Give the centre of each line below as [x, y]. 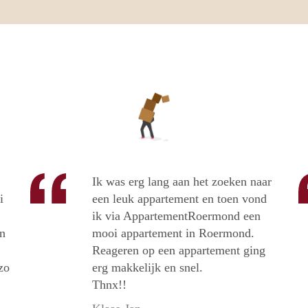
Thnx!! [109, 285]
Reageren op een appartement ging [179, 251]
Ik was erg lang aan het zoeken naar [182, 182]
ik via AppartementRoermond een [176, 216]
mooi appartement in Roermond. [173, 233]
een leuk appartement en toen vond [179, 199]
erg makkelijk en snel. [147, 268]
